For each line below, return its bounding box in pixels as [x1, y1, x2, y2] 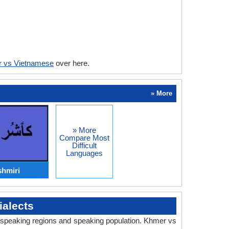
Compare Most [59, 133, 109, 142]
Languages [65, 149, 103, 157]
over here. [54, 59, 89, 67]
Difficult [72, 141, 97, 150]
